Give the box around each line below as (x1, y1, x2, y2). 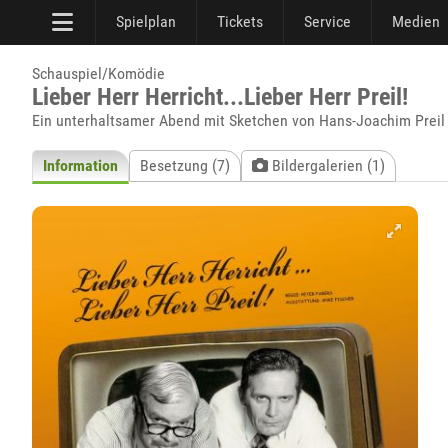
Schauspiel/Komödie (32, 64, 165, 83)
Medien (392, 12, 440, 31)
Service (304, 12, 351, 31)
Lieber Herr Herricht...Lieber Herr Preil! (32, 83, 408, 111)
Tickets (217, 12, 263, 31)
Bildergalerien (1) (268, 156, 385, 175)
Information (43, 156, 118, 175)
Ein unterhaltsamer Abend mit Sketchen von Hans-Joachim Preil (32, 111, 445, 130)
